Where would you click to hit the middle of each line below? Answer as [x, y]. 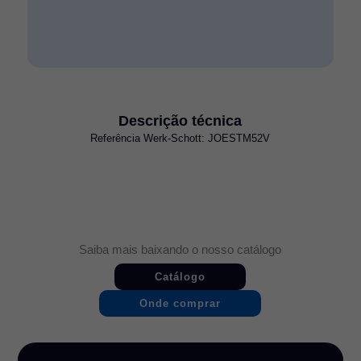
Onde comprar [180, 303]
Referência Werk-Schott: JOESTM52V [180, 138]
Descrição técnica [180, 120]
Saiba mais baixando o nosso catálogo [180, 249]
